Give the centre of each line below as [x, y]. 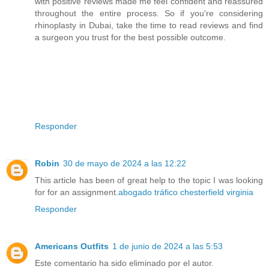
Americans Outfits [72, 246]
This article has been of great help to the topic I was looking [149, 180]
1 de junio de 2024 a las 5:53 [168, 246]
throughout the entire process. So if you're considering [149, 14]
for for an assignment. [77, 192]
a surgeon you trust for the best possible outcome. [130, 38]
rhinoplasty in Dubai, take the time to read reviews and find [149, 26]
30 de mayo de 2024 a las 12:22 [125, 164]
